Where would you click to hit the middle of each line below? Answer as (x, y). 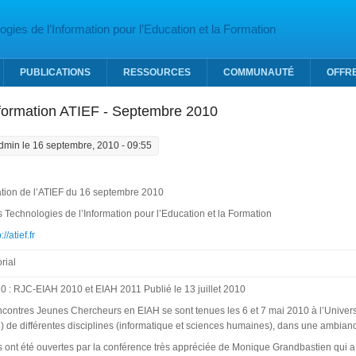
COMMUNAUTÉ (259, 72)
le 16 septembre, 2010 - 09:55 (85, 145)
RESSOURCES (157, 72)
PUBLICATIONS (55, 72)
